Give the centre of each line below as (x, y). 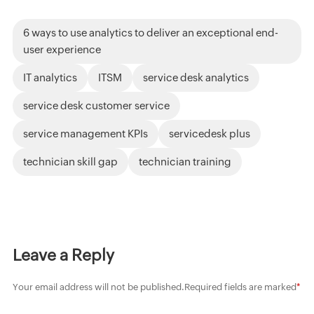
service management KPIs (85, 133)
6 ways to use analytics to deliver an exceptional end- (150, 32)
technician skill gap (70, 161)
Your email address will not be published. (98, 287)
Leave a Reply (63, 255)
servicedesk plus (209, 133)
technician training (185, 161)
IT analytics (50, 77)
